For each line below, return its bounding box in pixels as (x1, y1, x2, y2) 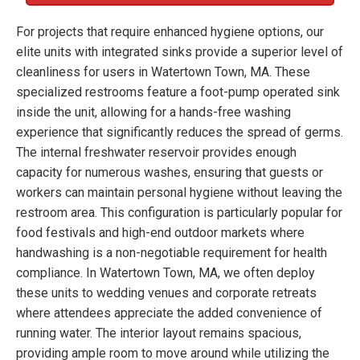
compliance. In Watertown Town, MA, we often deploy (16, 264, 315, 280)
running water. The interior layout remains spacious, (16, 325, 301, 341)
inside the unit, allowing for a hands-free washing (16, 104, 291, 120)
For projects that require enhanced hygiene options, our (16, 23, 324, 39)
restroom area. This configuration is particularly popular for (16, 204, 342, 220)
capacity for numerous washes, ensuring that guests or (16, 164, 323, 180)
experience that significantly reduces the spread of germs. (16, 124, 343, 140)
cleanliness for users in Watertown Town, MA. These (16, 63, 310, 80)
